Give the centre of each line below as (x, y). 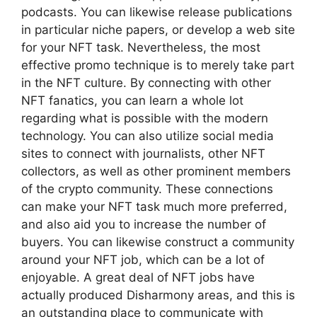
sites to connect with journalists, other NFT (143, 154)
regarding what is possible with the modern (145, 118)
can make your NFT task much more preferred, (154, 207)
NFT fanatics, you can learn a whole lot (132, 100)
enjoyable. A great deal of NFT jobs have (138, 277)
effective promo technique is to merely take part (158, 65)
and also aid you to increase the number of (144, 224)
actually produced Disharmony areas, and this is (158, 295)
